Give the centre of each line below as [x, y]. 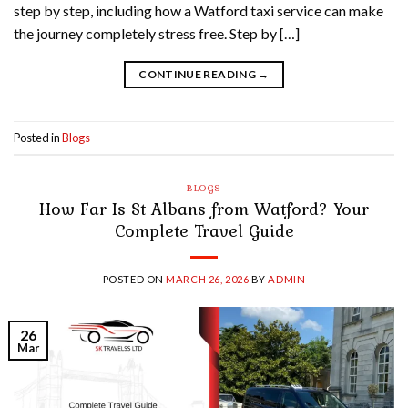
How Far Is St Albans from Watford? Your [204, 209]
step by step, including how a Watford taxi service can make [199, 11]
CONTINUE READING [199, 75]
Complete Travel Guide [204, 231]
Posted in [38, 137]
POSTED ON [134, 280]
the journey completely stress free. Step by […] [157, 34]
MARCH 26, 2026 [208, 280]
